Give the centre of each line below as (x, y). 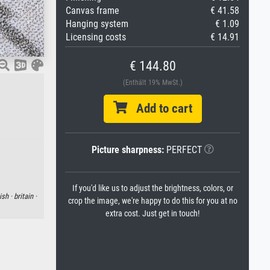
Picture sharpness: (127, 150)
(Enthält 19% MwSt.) (152, 83)
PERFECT (183, 150)
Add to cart (159, 108)
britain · (25, 196)
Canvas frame (93, 11)
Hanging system (97, 24)
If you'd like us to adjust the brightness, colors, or (152, 188)
